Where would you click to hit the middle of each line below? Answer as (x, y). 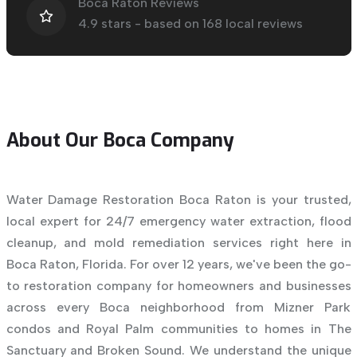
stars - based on (150, 24)
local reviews (262, 24)
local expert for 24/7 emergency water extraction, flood (178, 222)
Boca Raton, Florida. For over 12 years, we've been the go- (178, 265)
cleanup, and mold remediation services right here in (178, 243)
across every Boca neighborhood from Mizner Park (178, 308)
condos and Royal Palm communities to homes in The (178, 329)
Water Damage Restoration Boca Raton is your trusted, (178, 200)
